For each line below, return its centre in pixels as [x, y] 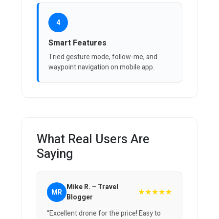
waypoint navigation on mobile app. [101, 67]
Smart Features [77, 43]
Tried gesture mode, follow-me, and [103, 57]
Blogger [80, 197]
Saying [55, 154]
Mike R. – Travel [92, 187]
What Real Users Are [93, 140]
